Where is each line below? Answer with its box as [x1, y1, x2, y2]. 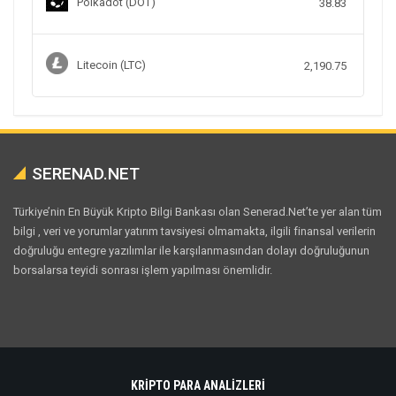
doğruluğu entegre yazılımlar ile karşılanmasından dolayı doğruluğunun [13, 244, 369, 258]
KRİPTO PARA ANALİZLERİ [131, 378, 265, 393]
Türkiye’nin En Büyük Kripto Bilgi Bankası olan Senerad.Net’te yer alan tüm [13, 205, 382, 219]
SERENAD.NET [32, 164, 140, 185]
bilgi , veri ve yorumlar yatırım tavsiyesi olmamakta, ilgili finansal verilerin [13, 225, 376, 239]
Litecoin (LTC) [77, 58, 146, 72]
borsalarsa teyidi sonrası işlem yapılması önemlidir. [13, 263, 272, 278]
